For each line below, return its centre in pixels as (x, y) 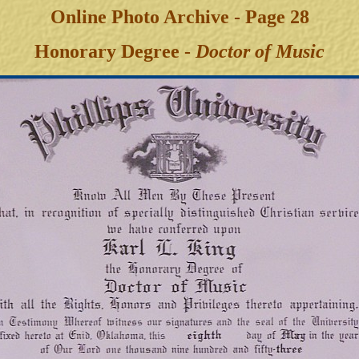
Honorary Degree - (115, 51)
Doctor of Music (260, 51)
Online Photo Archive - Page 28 (179, 17)
